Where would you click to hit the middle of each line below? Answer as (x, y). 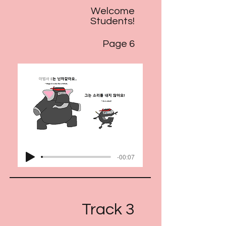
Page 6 (119, 44)
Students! (112, 21)
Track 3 (108, 210)
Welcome (113, 11)
